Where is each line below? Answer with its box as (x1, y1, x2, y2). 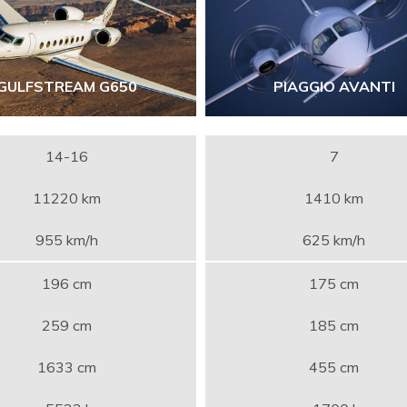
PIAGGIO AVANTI (273, 77, 395, 96)
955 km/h (35, 231, 99, 249)
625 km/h (303, 231, 366, 249)
